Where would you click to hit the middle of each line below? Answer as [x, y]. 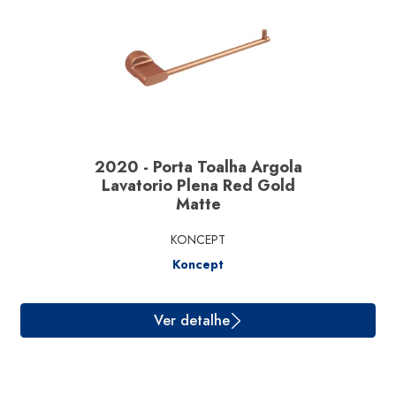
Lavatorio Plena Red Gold [198, 186]
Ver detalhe [213, 219]
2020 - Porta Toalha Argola [198, 167]
